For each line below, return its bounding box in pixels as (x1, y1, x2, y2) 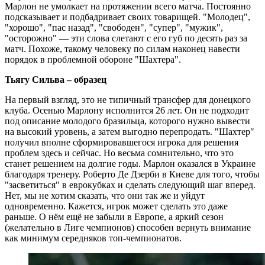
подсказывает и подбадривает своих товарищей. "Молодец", (5, 11, 250, 22)
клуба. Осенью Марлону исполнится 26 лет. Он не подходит (5, 105, 249, 115)
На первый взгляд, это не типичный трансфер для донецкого (5, 94, 251, 105)
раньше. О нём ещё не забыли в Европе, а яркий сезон (5, 211, 224, 222)
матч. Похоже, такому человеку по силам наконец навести (5, 43, 240, 54)
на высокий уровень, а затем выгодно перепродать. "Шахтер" (5, 126, 254, 137)
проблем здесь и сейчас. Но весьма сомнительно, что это (5, 147, 234, 158)
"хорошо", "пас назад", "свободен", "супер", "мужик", (5, 22, 223, 33)
